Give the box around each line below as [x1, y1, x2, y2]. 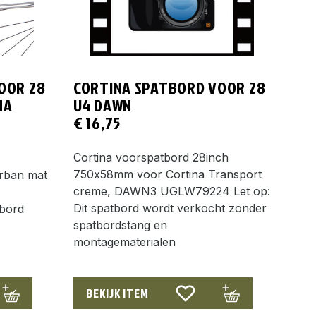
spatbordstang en [73, 217, 167, 232]
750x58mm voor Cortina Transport [73, 166, 262, 181]
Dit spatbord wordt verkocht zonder [73, 200, 267, 215]
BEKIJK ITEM [86, 284, 149, 302]
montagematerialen [73, 234, 176, 249]
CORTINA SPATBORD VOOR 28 [73, 75, 266, 99]
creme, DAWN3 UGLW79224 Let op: [73, 183, 270, 198]
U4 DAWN [73, 92, 133, 117]
